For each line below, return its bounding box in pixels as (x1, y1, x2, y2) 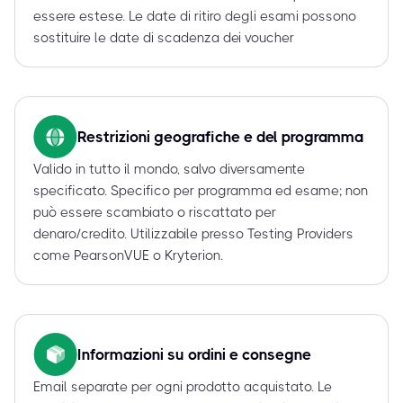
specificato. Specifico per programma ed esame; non (33, 183, 368, 200)
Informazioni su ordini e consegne (77, 345, 311, 364)
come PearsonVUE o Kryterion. (33, 247, 223, 264)
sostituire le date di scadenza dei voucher (33, 30, 294, 47)
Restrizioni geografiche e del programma (77, 128, 363, 147)
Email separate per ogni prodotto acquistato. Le (33, 379, 332, 396)
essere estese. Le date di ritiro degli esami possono (33, 8, 356, 25)
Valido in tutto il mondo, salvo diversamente (33, 161, 305, 178)
